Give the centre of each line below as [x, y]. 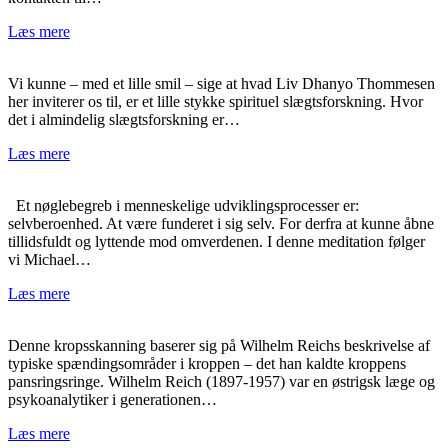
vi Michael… [49, 259]
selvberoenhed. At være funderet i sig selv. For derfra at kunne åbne [221, 223]
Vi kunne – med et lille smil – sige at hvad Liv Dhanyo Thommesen [221, 83]
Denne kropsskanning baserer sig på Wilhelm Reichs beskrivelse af [219, 345]
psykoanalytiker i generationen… [112, 399]
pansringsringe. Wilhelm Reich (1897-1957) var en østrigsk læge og [221, 381]
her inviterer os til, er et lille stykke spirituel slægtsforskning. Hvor [215, 101]
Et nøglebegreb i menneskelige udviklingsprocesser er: [183, 205]
